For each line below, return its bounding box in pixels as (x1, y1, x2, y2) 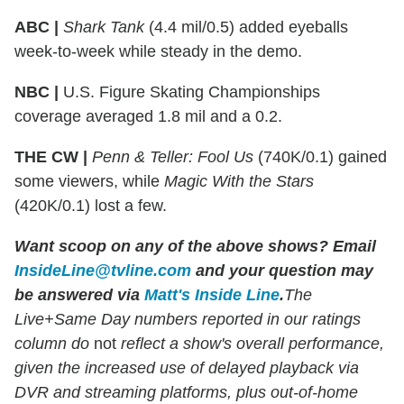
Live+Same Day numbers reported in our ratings (14, 310, 361, 329)
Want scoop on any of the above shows (14, 237, 318, 256)
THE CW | (14, 148, 87, 167)
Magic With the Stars (164, 172, 314, 191)
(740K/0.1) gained (253, 148, 387, 167)
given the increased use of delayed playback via (14, 359, 359, 378)
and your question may (191, 262, 373, 280)
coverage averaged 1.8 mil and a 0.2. (14, 107, 282, 126)
